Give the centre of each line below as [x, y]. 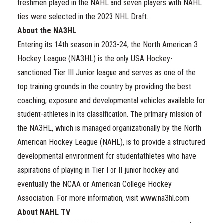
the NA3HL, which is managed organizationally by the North [109, 128]
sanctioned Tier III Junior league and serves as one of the [107, 72]
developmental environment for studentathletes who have [107, 156]
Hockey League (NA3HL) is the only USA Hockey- [95, 58]
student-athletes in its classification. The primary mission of [110, 114]
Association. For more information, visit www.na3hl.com [103, 198]
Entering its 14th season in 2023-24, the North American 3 [108, 45]
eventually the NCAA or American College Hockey [95, 184]
